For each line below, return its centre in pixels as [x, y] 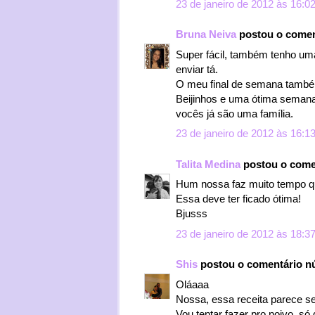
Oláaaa [192, 284]
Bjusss [192, 213]
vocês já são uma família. [234, 113]
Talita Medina [208, 164]
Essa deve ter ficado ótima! [238, 199]
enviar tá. [197, 69]
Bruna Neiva [206, 34]
